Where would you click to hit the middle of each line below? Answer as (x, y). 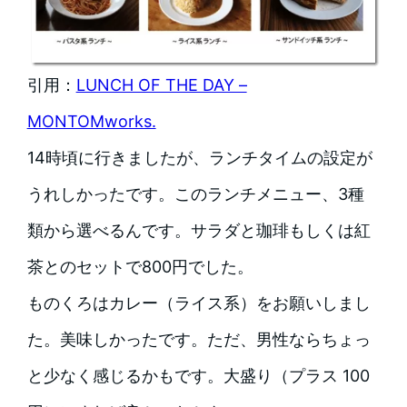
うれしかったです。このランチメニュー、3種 (195, 194)
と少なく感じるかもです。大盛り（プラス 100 (198, 375)
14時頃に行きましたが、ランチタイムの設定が (199, 157)
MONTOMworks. (91, 121)
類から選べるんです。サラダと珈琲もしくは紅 (199, 230)
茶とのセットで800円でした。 (140, 266)
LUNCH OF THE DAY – (161, 84)
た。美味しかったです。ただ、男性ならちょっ (199, 339)
